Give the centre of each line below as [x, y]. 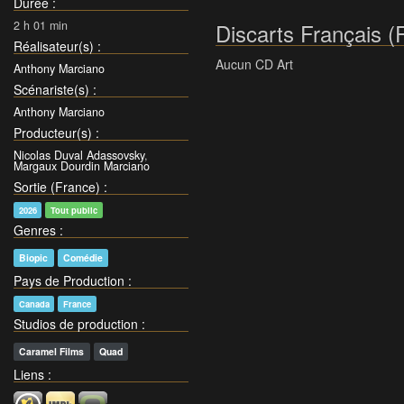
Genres [35, 230]
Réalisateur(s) [54, 46]
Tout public [73, 210]
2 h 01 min [41, 25]
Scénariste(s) [51, 89]
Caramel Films [52, 351]
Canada [34, 303]
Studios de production [76, 323]
